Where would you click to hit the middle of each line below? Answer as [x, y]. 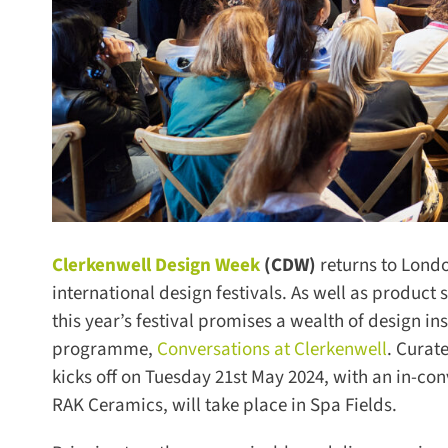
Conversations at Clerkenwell [264, 349]
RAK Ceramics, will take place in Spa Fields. [217, 405]
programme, [95, 349]
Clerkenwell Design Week [148, 265]
